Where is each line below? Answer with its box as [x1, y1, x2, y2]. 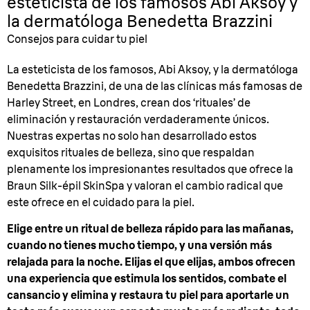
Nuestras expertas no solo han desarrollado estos [7, 129, 257, 143]
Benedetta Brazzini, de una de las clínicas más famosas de [7, 79, 302, 93]
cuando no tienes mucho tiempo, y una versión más [7, 238, 272, 252]
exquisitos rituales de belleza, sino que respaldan [7, 145, 255, 159]
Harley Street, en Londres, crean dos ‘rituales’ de [7, 95, 250, 109]
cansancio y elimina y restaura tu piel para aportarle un [7, 288, 289, 302]
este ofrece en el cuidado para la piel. [7, 195, 194, 209]
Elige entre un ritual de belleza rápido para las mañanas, [7, 221, 293, 235]
